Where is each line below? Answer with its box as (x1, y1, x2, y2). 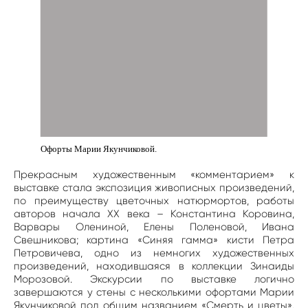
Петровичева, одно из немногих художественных (14, 246, 294, 259)
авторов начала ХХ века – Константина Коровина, (14, 207, 294, 220)
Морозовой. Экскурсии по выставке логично (14, 272, 294, 285)
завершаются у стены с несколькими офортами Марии (14, 285, 294, 298)
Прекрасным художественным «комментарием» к (14, 168, 294, 181)
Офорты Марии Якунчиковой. (40, 143, 157, 154)
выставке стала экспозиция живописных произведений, (14, 181, 294, 194)
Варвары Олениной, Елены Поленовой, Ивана (14, 220, 294, 233)
